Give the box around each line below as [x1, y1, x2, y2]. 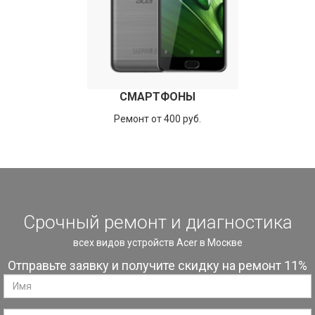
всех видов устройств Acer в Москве [72, 237, 243, 248]
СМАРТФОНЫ [120, 90, 195, 103]
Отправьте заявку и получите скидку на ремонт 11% [8, 258, 307, 273]
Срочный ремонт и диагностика [22, 212, 292, 233]
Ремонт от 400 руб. [114, 113, 201, 124]
